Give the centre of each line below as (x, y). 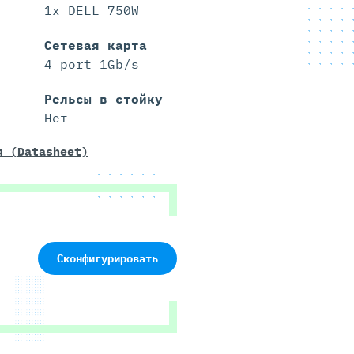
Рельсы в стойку (103, 99)
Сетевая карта (95, 45)
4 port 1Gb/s (91, 64)
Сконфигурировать (107, 259)
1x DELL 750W (91, 11)
